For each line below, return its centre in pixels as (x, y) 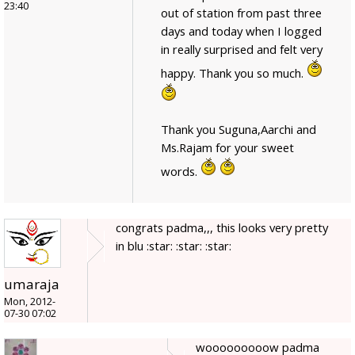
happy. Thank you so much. (234, 73)
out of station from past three (241, 13)
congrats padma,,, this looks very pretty (222, 228)
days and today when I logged (241, 31)
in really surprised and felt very (242, 50)
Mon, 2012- (30, 302)
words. (181, 172)
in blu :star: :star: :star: (174, 246)
